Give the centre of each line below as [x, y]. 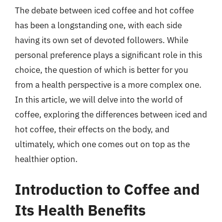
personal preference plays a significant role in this [109, 55]
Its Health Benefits [80, 210]
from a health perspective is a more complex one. [108, 84]
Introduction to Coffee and [107, 189]
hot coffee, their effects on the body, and [92, 129]
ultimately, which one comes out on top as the [102, 144]
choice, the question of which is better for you [102, 70]
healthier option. [46, 159]
